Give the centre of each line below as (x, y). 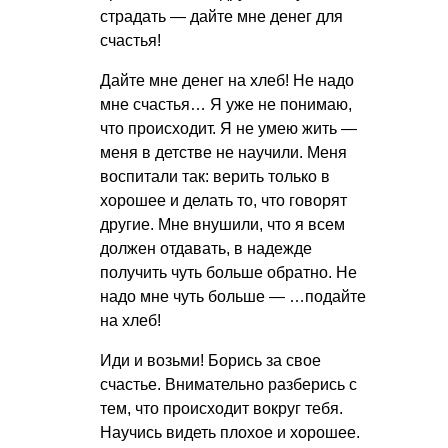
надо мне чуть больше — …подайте (233, 296)
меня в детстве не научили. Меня (223, 152)
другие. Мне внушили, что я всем (222, 224)
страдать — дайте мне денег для (221, 16)
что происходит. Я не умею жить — (228, 128)
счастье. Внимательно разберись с (228, 384)
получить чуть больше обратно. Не (228, 272)
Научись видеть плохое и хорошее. (230, 432)
